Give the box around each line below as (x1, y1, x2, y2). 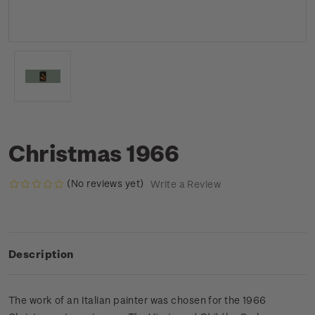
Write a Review (150, 178, 221, 191)
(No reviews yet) (67, 177, 144, 189)
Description (8, 247, 74, 261)
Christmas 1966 (8, 139, 179, 166)
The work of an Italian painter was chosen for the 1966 (8, 294, 266, 307)
